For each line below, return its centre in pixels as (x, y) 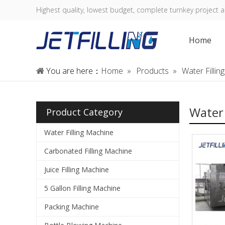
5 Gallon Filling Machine (82, 188)
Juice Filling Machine (77, 170)
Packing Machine (72, 207)
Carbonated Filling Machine (88, 151)
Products (152, 71)
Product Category (84, 112)
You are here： (74, 71)
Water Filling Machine (79, 132)
